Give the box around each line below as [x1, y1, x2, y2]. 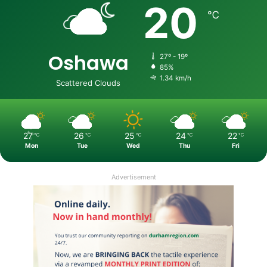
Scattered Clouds [56, 78, 120, 88]
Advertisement [111, 173, 156, 182]
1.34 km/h [159, 74, 191, 83]
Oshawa [48, 49, 129, 77]
